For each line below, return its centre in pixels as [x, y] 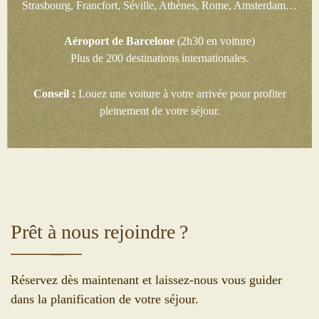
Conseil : [54, 94]
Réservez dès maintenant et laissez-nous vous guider [146, 280]
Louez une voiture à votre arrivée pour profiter [181, 94]
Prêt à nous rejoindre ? [99, 232]
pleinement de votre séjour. [159, 111]
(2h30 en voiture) [215, 41]
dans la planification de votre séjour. [105, 299]
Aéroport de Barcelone [119, 41]
